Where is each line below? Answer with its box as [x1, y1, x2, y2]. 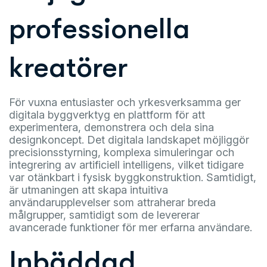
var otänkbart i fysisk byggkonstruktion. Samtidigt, [9, 171, 256, 184]
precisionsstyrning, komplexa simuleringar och [9, 146, 234, 159]
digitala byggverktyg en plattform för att [9, 108, 205, 121]
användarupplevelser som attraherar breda [9, 196, 216, 209]
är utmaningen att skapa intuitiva [9, 184, 168, 196]
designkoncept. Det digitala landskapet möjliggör [9, 133, 249, 146]
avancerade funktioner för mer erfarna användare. [9, 221, 252, 234]
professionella [9, 13, 190, 45]
